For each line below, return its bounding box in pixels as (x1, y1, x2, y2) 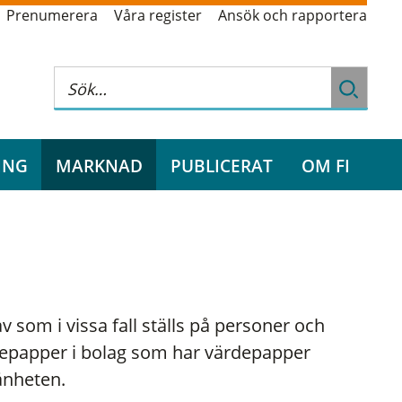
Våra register (114, 5, 202, 26)
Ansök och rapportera (218, 5, 367, 26)
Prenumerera (6, 5, 98, 26)
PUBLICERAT (170, 153, 273, 178)
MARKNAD (55, 153, 143, 178)
